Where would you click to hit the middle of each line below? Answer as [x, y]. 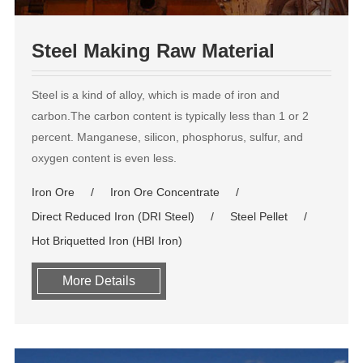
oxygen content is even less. [104, 158]
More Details [98, 281]
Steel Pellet [258, 217]
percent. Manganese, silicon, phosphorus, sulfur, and [167, 137]
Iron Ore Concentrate [164, 192]
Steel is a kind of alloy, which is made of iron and [155, 95]
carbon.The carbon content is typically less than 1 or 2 [170, 116]
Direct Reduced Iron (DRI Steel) [113, 217]
